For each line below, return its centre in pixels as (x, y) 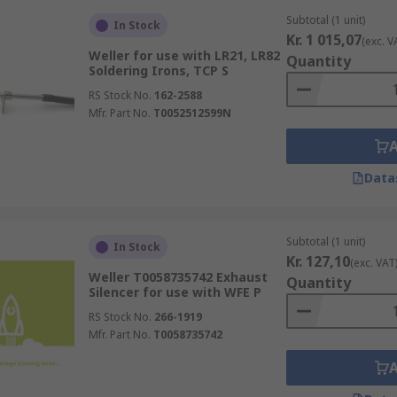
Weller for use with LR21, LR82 (184, 55)
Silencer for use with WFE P (175, 292)
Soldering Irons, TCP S (158, 70)
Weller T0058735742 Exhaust (178, 277)
